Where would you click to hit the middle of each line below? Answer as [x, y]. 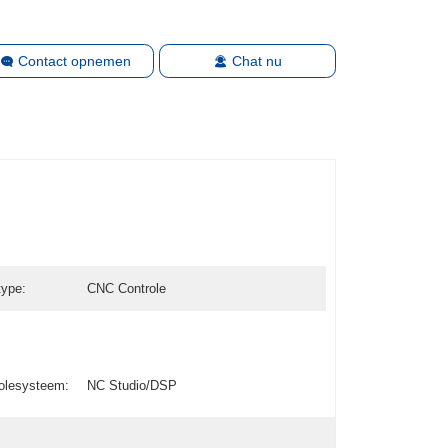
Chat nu [256, 60]
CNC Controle [126, 288]
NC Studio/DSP [131, 385]
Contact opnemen [75, 60]
